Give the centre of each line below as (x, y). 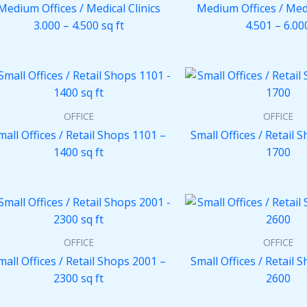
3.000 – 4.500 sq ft (78, 26)
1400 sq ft (79, 152)
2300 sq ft (79, 279)
